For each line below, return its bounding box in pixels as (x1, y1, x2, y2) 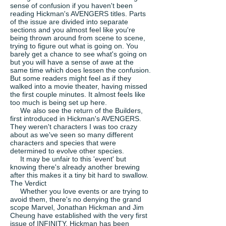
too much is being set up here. (10, 98, 107, 106)
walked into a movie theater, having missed (10, 82, 147, 90)
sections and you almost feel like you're (10, 26, 135, 34)
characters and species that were (10, 139, 116, 147)
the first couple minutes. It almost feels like (10, 90, 145, 98)
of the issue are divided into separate (10, 18, 128, 26)
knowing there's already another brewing (10, 163, 140, 171)
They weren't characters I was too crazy (10, 123, 137, 131)
